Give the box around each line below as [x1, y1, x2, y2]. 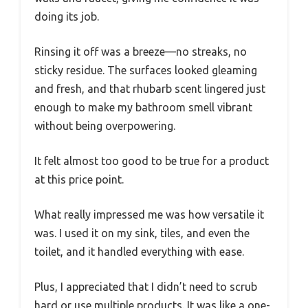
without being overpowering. [34, 119, 175, 132]
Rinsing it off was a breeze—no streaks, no [34, 45, 247, 58]
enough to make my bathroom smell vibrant [34, 100, 252, 113]
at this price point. [34, 173, 124, 186]
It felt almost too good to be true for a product [34, 154, 269, 167]
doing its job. [34, 10, 99, 23]
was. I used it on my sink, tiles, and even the [34, 226, 250, 239]
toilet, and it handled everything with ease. [34, 245, 244, 258]
